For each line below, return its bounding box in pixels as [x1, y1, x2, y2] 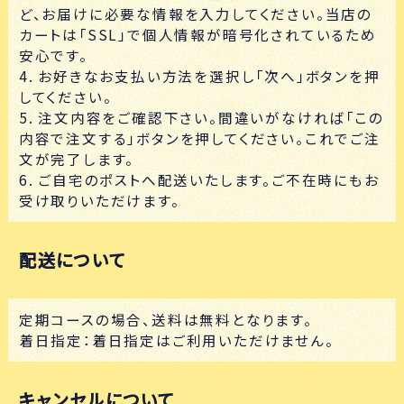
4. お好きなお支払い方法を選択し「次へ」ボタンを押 [18, 66, 381, 87]
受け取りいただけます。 [18, 190, 180, 211]
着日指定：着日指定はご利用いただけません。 [18, 329, 335, 350]
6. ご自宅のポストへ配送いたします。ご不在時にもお [18, 170, 380, 190]
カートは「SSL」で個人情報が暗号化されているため [18, 24, 377, 45]
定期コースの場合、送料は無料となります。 [18, 308, 313, 329]
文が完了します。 [18, 149, 135, 170]
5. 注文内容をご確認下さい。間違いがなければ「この [18, 107, 384, 128]
